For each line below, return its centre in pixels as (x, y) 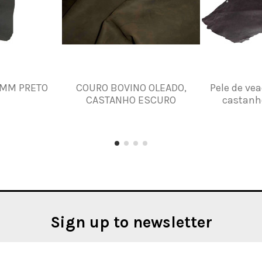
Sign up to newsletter (131, 222)
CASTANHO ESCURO (131, 100)
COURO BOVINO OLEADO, (131, 87)
